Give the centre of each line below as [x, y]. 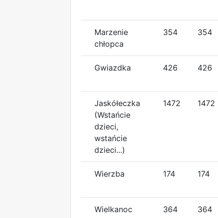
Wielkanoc [113, 209]
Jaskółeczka [117, 103]
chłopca [109, 44]
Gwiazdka [113, 67]
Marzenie [111, 32]
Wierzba [109, 173]
